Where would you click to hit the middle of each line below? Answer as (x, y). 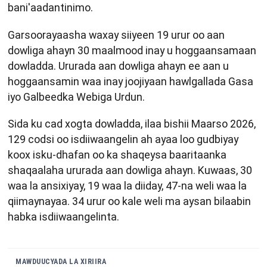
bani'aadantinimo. (50, 8)
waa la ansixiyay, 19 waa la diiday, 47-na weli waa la (127, 186)
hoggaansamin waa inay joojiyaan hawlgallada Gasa (131, 81)
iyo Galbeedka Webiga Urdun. (76, 97)
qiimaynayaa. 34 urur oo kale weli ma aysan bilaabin (129, 201)
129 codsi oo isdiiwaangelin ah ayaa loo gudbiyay (123, 139)
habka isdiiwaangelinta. (63, 217)
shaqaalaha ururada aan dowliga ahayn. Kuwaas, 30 (130, 170)
